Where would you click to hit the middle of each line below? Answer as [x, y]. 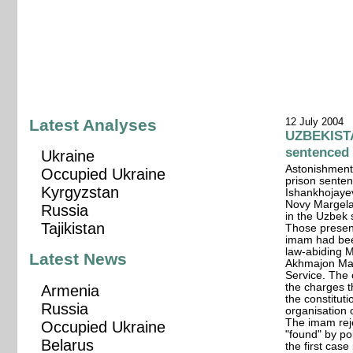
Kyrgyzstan [80, 193]
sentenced [318, 152]
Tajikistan [73, 229]
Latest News [78, 260]
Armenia [71, 290]
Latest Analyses [93, 126]
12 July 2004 [315, 122]
